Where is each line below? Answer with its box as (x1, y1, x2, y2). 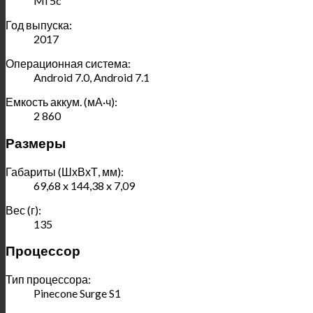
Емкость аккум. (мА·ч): (6, 95, 117, 109)
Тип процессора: (6, 272, 91, 286)
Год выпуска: (6, 18, 72, 32)
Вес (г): (6, 203, 41, 217)
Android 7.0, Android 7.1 (34, 71, 150, 85)
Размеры (6, 136, 66, 152)
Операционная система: (6, 57, 131, 71)
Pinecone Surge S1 (34, 286, 121, 300)
